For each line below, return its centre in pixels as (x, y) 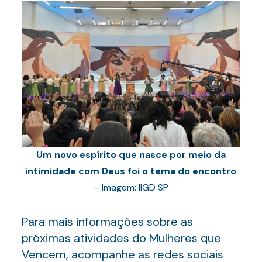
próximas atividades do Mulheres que (121, 238)
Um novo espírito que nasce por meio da (131, 155)
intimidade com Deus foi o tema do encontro (131, 171)
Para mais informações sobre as (107, 222)
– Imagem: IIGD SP (131, 187)
